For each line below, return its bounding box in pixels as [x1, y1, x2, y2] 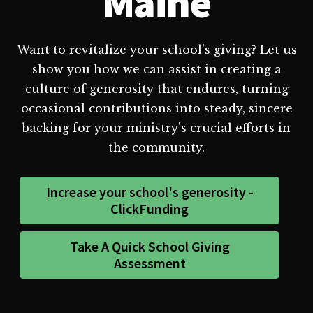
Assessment [113, 254, 186, 272]
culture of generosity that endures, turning [24, 81, 289, 96]
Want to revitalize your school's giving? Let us [16, 42, 297, 57]
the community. [108, 140, 205, 154]
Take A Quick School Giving [69, 237, 230, 255]
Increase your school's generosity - [45, 182, 254, 201]
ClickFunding [110, 199, 189, 217]
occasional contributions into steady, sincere [20, 101, 293, 115]
